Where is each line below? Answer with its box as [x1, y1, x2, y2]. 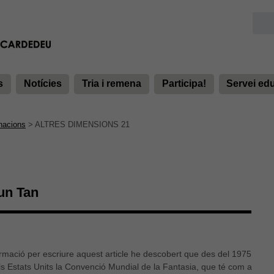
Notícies [23, 78, 62, 89]
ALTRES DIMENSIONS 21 [35, 120, 130, 130]
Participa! [161, 78, 206, 89]
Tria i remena [82, 78, 142, 89]
